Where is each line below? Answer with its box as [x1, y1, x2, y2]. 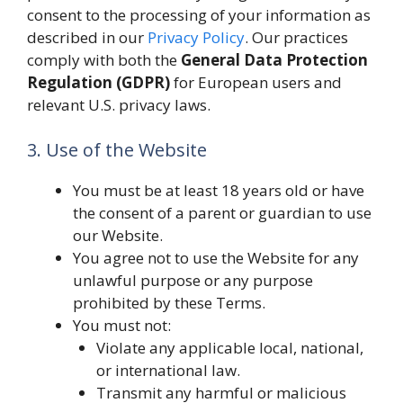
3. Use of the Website [27, 137, 207, 162]
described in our [27, 27, 148, 48]
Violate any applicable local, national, [95, 336, 363, 358]
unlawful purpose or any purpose [73, 269, 313, 291]
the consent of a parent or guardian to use [73, 201, 372, 223]
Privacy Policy [148, 27, 245, 48]
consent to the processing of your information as [27, 4, 371, 25]
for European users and [170, 72, 342, 93]
